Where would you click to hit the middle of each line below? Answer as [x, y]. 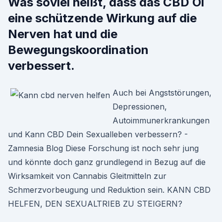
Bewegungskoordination [78, 50]
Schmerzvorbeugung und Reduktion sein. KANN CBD [109, 190]
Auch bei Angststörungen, [162, 93]
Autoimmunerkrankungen [161, 120]
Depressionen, [140, 107]
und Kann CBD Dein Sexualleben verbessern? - [98, 134]
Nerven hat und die [63, 34]
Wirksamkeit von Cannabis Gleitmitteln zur [87, 176]
